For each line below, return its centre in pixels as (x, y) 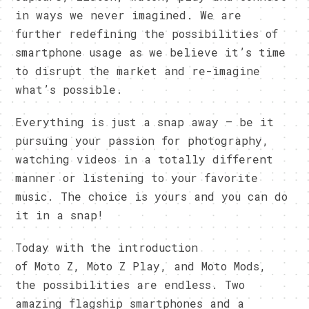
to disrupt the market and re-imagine (138, 70)
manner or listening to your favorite (137, 177)
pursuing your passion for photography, (142, 140)
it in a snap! (60, 215)
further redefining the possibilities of (147, 33)
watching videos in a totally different (144, 159)
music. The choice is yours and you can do (152, 196)
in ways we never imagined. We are (129, 14)
